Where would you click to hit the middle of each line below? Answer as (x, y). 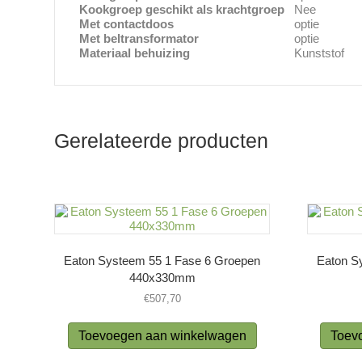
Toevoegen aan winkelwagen (162, 336)
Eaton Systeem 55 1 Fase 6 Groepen (162, 261)
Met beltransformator (139, 38)
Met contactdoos (127, 23)
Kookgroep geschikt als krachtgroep (182, 9)
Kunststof (320, 53)
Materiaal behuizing (135, 53)
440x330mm (162, 278)
